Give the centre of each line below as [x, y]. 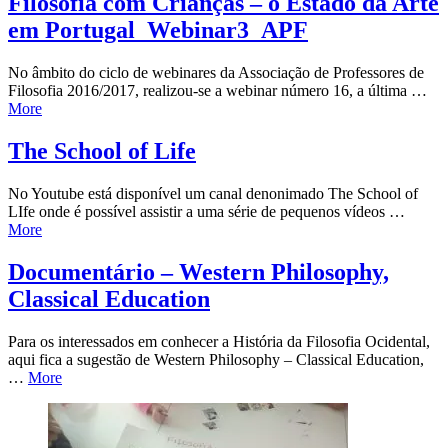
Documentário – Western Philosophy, [198, 271]
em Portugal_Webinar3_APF [158, 30]
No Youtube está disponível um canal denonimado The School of [213, 193]
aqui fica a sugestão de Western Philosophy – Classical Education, [216, 359]
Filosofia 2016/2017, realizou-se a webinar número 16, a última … [217, 91]
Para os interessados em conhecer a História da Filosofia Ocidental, [219, 341]
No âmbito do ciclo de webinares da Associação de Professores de [216, 73]
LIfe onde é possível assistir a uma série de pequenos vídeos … [206, 211]
